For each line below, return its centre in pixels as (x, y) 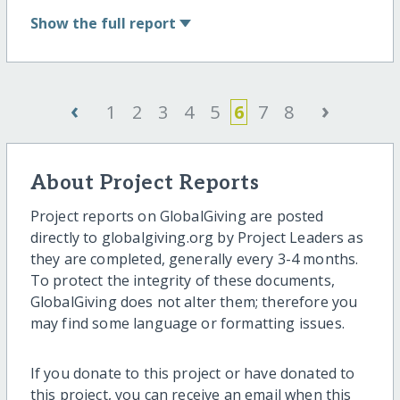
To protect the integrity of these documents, (182, 280)
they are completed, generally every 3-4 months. (194, 258)
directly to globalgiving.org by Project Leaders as (196, 237)
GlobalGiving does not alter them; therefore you (194, 301)
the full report (124, 24)
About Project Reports (145, 184)
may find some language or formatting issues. (187, 323)
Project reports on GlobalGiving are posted (177, 216)
